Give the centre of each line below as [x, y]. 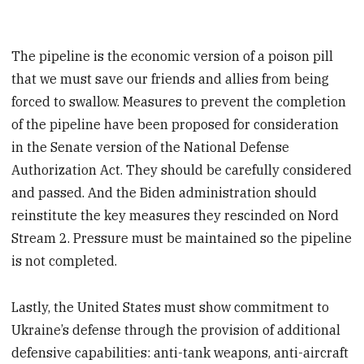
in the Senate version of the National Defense [151, 147]
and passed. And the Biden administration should [165, 193]
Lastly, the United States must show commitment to [171, 308]
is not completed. [65, 261]
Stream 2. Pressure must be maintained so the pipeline [182, 238]
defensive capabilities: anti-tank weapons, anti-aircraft [180, 353]
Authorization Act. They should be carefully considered [182, 170]
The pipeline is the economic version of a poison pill [173, 56]
